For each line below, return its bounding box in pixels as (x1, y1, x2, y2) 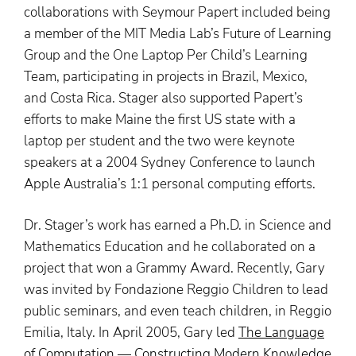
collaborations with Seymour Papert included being (24, 2, 331, 21)
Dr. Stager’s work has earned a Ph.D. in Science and (24, 216, 331, 235)
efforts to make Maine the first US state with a (24, 110, 296, 129)
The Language (238, 323, 324, 342)
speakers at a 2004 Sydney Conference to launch (24, 153, 315, 172)
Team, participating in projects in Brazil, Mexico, (24, 67, 308, 86)
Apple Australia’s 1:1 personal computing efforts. (24, 174, 315, 193)
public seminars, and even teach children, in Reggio (24, 302, 331, 321)
